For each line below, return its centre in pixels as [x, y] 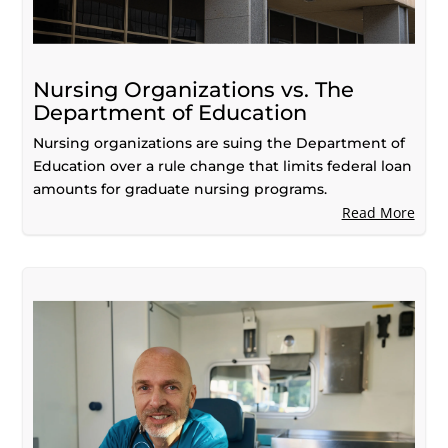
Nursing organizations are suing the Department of [219, 142]
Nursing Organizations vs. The [194, 89]
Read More [378, 212]
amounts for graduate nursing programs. [180, 188]
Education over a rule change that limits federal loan [223, 165]
